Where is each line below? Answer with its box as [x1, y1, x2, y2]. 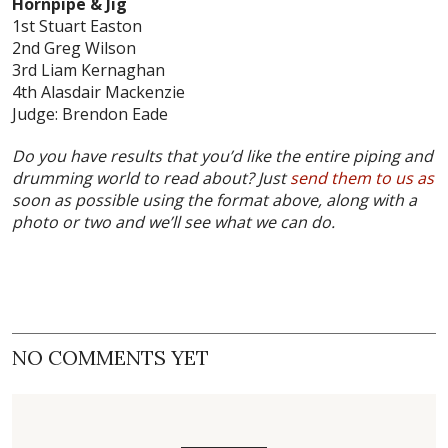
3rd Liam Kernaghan [12, 59, 165, 82]
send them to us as [290, 167, 434, 190]
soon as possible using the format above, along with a [12, 189, 417, 212]
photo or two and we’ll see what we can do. [12, 211, 335, 234]
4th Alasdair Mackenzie [12, 81, 185, 104]
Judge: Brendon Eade [12, 103, 168, 126]
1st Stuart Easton [12, 15, 142, 38]
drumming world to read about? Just [12, 167, 290, 190]
